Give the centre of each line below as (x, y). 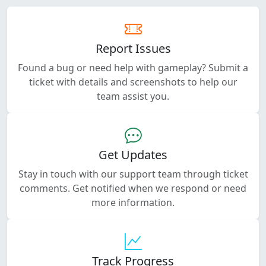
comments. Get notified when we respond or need (133, 188)
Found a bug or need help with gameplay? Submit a (133, 67)
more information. (133, 202)
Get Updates (133, 154)
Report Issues (133, 48)
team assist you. (133, 96)
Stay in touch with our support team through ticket (133, 174)
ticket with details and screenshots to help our (133, 82)
